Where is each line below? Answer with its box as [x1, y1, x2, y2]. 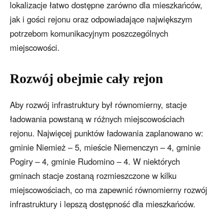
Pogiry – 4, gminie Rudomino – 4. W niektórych [10, 155, 180, 168]
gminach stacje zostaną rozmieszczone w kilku [10, 170, 176, 182]
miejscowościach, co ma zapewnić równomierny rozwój [10, 184, 207, 196]
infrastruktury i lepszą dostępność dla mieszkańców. [10, 198, 196, 210]
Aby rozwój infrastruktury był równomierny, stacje [10, 99, 187, 111]
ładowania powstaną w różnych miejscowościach [10, 113, 184, 125]
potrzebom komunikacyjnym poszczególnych [10, 27, 168, 40]
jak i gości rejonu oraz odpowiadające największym [10, 13, 192, 25]
